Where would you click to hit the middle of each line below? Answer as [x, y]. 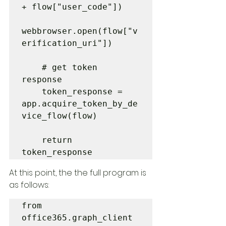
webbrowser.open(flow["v [80, 31]
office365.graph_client [77, 218]
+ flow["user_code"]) [72, 7]
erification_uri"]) [67, 43]
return [32, 140]
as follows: [29, 185]
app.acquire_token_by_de [80, 104]
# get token [32, 67]
